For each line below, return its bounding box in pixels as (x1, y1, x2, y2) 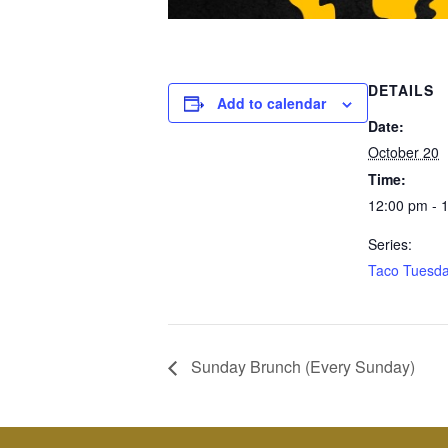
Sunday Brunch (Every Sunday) (187, 354, 415, 378)
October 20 (368, 142, 439, 162)
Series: (368, 234, 412, 254)
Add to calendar (217, 93, 326, 113)
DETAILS (368, 80, 434, 100)
